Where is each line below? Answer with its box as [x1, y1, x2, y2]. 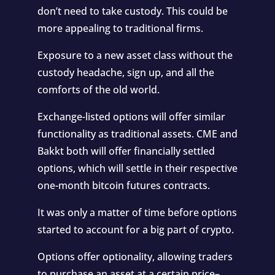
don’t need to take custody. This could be [37, 4, 228, 18]
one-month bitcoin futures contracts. [37, 178, 210, 192]
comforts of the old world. [37, 82, 160, 96]
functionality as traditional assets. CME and [37, 126, 238, 141]
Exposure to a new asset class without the [37, 48, 233, 62]
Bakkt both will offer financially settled [37, 144, 215, 158]
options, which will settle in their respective [37, 161, 238, 175]
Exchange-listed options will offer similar [37, 109, 225, 123]
